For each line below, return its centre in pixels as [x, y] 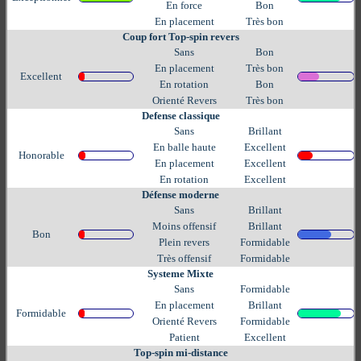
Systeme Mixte [180, 273]
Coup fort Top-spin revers [180, 36]
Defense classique [180, 115]
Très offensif [184, 258]
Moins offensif [184, 226]
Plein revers [184, 242]
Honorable [41, 155]
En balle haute [184, 147]
